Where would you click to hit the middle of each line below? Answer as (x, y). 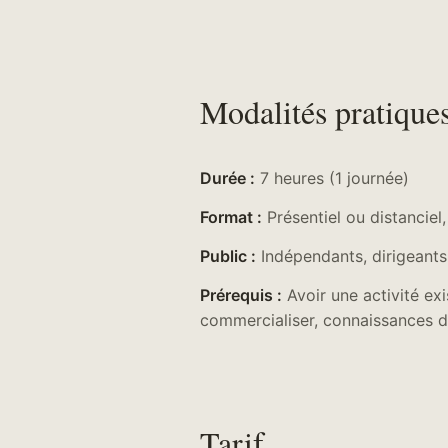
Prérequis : (241, 294)
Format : (231, 216)
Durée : (227, 177)
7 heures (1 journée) (332, 177)
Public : (228, 255)
